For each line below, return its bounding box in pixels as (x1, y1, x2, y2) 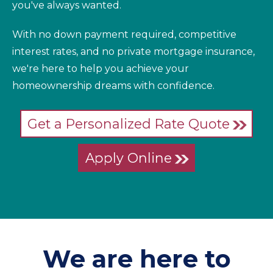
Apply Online (85, 149, 172, 166)
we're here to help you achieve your (12, 62, 189, 74)
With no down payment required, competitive (12, 28, 236, 40)
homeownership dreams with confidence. (12, 79, 214, 91)
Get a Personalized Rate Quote (27, 115, 230, 132)
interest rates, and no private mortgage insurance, (12, 45, 255, 57)
